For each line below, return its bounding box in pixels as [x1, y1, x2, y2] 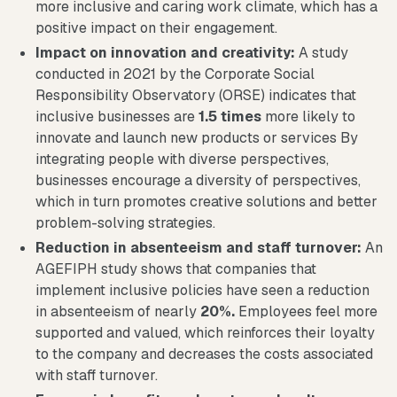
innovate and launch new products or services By [35, 128, 358, 147]
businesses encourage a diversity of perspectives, [35, 170, 361, 190]
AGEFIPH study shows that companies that [35, 259, 316, 278]
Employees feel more [235, 301, 378, 321]
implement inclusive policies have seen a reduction [35, 280, 370, 300]
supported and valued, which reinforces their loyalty [35, 323, 375, 342]
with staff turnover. [35, 365, 158, 385]
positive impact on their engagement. [35, 18, 277, 37]
